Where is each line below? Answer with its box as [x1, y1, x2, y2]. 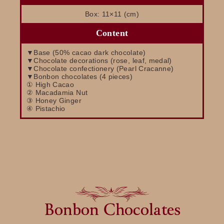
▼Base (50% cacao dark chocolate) [26, 48, 146, 56]
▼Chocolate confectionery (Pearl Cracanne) [26, 64, 174, 72]
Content [95, 27, 128, 38]
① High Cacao [26, 80, 74, 88]
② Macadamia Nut [26, 88, 88, 96]
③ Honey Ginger [26, 96, 81, 104]
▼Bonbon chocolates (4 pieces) [26, 72, 133, 80]
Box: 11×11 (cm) [84, 9, 139, 18]
